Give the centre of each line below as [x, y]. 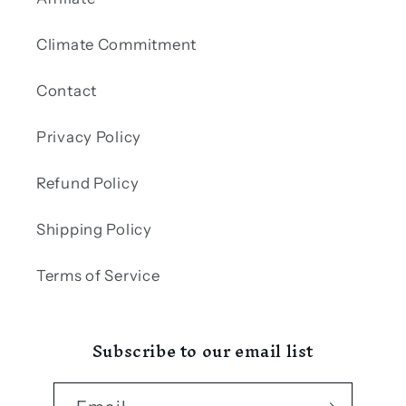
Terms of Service [98, 275]
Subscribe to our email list [203, 351]
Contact [67, 90]
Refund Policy [88, 183]
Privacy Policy [89, 136]
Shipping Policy [94, 229]
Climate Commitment [116, 44]
